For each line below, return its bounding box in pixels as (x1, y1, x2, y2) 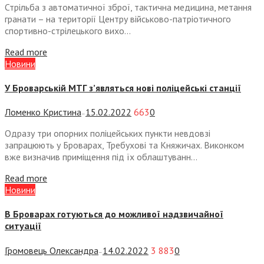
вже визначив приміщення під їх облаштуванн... (5, 151, 197, 163)
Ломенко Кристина (5, 106, 81, 118)
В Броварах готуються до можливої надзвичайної (5, 208, 223, 220)
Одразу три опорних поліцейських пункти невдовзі (5, 127, 210, 140)
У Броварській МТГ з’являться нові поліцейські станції (5, 81, 241, 94)
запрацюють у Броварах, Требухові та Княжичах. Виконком (5, 139, 244, 151)
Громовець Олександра (5, 244, 98, 256)
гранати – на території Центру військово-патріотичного (5, 12, 231, 25)
